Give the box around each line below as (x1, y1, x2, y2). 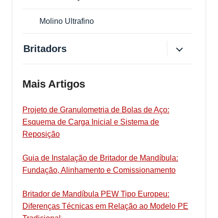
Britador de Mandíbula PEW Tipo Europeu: (22, 189, 169, 198)
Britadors (23, 43, 67, 54)
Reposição (22, 129, 60, 138)
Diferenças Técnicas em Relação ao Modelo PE (22, 201, 188, 210)
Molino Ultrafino (39, 17, 94, 25)
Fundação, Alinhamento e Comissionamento (22, 165, 176, 174)
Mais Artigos (22, 77, 85, 90)
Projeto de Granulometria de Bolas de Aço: (22, 105, 169, 114)
